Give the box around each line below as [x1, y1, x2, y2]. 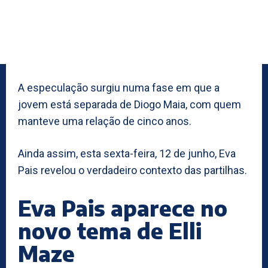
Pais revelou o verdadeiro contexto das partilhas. [18, 163, 247, 176]
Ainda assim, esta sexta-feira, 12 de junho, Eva [18, 147, 236, 160]
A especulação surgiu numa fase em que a [18, 81, 220, 94]
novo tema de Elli [18, 217, 202, 244]
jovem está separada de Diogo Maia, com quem [18, 98, 241, 111]
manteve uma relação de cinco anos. [18, 114, 191, 127]
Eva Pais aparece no [18, 194, 227, 221]
